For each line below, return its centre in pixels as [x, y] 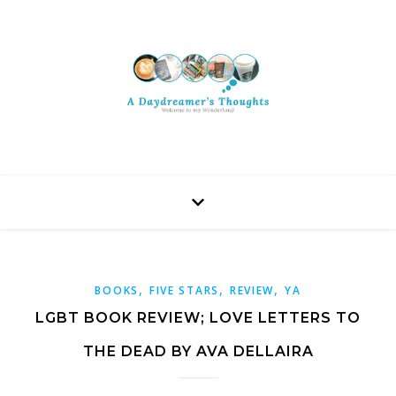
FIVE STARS [184, 290]
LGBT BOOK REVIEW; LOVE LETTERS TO [198, 318]
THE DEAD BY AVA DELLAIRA [198, 351]
